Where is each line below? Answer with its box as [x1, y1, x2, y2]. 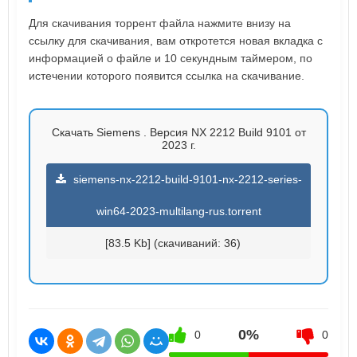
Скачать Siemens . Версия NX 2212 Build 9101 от [51, 126, 306, 139]
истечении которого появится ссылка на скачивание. [29, 69, 304, 83]
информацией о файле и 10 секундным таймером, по [29, 52, 312, 65]
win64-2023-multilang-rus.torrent [96, 205, 261, 218]
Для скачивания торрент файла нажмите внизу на [29, 17, 291, 30]
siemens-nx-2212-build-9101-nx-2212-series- [69, 173, 302, 186]
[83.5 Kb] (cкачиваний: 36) [104, 237, 241, 250]
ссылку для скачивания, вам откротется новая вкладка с [29, 34, 323, 48]
